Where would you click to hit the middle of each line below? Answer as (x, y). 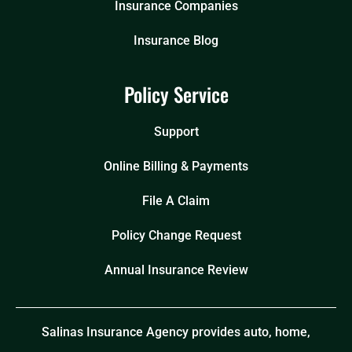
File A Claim (176, 201)
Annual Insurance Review (176, 270)
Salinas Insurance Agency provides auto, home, (176, 332)
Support (176, 132)
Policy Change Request (176, 236)
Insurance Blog (176, 41)
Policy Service (176, 94)
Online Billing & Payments (176, 167)
